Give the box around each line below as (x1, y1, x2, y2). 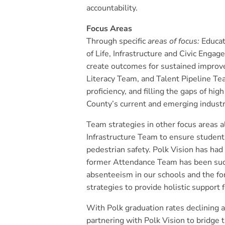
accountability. (86, 3, 138, 14)
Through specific (86, 36, 146, 47)
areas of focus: (146, 36, 199, 47)
